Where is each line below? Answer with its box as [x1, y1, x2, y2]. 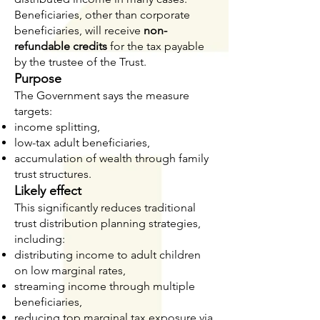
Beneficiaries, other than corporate [14, 8, 190, 21]
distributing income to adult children [14, 248, 201, 261]
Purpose [14, 71, 61, 86]
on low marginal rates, [14, 264, 126, 277]
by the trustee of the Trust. [14, 55, 146, 69]
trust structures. [14, 167, 91, 181]
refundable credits [14, 39, 107, 53]
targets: [14, 104, 52, 118]
